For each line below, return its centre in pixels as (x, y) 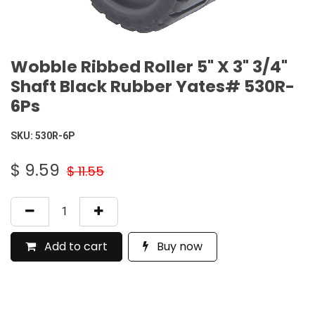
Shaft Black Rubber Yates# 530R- (153, 86)
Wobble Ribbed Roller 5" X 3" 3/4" (149, 67)
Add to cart (75, 247)
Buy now (178, 247)
